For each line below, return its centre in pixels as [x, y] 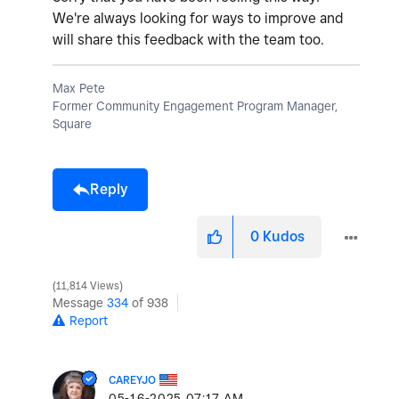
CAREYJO [132, 379]
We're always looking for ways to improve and [198, 18]
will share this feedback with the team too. [190, 39]
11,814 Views [88, 285]
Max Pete [79, 88]
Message [80, 302]
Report [89, 320]
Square [72, 123]
